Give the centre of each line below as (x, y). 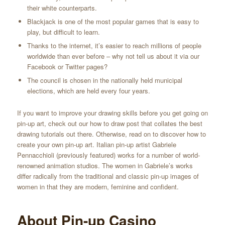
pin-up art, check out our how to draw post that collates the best (109, 123)
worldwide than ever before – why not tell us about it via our (113, 56)
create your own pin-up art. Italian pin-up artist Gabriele (96, 144)
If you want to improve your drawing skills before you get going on (112, 113)
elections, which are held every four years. (88, 90)
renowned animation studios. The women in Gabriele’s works (105, 165)
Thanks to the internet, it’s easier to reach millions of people (114, 45)
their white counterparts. (62, 8)
